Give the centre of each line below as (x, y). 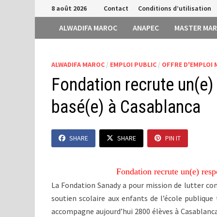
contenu (48, 29)
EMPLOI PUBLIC (133, 64)
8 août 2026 (69, 8)
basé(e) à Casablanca (126, 107)
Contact (116, 8)
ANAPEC (146, 28)
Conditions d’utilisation (175, 8)
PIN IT (173, 138)
